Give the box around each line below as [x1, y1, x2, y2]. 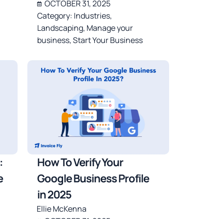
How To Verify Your [37, 155, 124, 170]
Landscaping [37, 22, 84, 34]
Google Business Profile [37, 171, 150, 186]
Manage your [87, 22, 133, 34]
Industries [74, 10, 110, 22]
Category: [37, 10, 74, 22]
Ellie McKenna [37, 203, 87, 215]
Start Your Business [73, 35, 143, 46]
